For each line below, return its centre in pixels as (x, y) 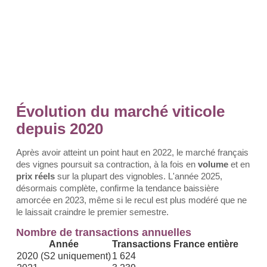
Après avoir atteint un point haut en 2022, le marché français (132, 152)
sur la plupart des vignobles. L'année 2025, (139, 176)
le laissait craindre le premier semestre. (92, 212)
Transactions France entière (175, 244)
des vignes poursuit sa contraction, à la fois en (107, 164)
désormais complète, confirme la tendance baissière (117, 188)
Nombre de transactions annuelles (104, 232)
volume (213, 164)
